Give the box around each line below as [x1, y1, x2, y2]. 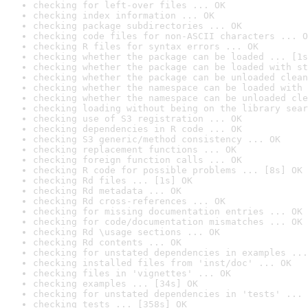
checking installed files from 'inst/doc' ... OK [33, 258, 291, 268]
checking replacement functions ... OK [33, 144, 236, 155]
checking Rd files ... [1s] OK [33, 175, 192, 186]
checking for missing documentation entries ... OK [33, 206, 302, 217]
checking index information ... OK [33, 10, 214, 21]
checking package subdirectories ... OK [33, 21, 242, 31]
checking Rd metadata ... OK [33, 186, 181, 196]
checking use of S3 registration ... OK [33, 113, 242, 124]
